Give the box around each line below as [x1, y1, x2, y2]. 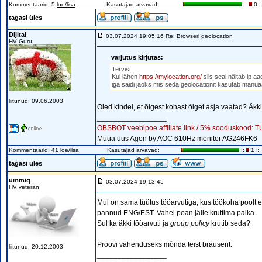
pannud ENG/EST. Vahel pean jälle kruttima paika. [97, 209, 256, 217]
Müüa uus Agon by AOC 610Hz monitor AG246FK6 [97, 135, 257, 143]
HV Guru [9, 38, 32, 44]
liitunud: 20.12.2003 [9, 243, 63, 250]
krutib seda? [209, 219, 250, 227]
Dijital [9, 31, 26, 38]
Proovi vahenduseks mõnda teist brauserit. [97, 240, 232, 249]
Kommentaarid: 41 [9, 147, 60, 153]
